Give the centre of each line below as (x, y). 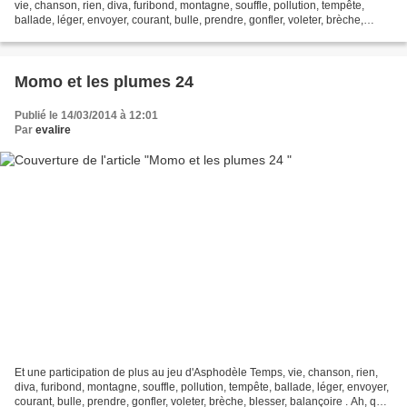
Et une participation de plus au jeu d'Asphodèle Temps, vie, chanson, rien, (132, 373)
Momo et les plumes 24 (104, 81)
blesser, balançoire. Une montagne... (105, 34)
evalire (53, 129)
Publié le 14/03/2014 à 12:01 (86, 115)
